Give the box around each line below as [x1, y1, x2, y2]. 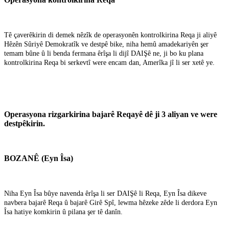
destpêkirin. [4, 119, 45, 128]
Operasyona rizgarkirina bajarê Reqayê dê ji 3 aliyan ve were [4, 109, 217, 119]
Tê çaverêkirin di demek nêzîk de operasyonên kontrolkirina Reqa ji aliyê [4, 31, 217, 39]
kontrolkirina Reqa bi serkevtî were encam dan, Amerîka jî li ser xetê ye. [4, 58, 215, 66]
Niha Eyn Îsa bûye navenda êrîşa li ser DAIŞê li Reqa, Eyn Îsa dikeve [4, 189, 207, 197]
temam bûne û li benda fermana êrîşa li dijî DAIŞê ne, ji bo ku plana [4, 49, 203, 57]
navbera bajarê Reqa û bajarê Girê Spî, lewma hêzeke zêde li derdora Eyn [4, 198, 217, 207]
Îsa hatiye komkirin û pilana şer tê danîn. [4, 208, 123, 216]
